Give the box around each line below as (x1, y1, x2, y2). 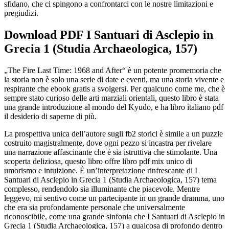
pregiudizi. (4, 8, 38, 17)
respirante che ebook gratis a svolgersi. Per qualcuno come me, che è (4, 84, 225, 93)
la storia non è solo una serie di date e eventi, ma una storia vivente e (4, 75, 224, 84)
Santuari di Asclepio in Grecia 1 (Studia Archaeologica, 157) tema (4, 175, 217, 184)
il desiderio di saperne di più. (4, 111, 97, 121)
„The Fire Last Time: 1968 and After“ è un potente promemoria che (4, 65, 221, 75)
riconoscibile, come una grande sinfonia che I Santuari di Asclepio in (4, 212, 225, 221)
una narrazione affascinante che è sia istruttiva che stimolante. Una (4, 147, 217, 156)
